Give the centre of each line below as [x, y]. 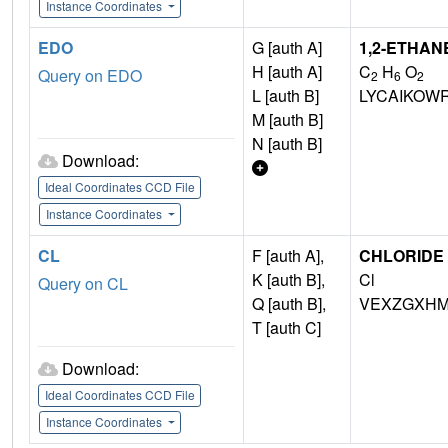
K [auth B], [288, 280]
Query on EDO [90, 76]
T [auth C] [286, 328]
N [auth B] [287, 144]
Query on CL [83, 284]
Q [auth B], [289, 304]
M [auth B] [287, 120]
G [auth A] [287, 48]
